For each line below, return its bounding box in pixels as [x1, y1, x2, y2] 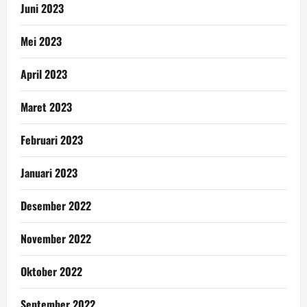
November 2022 [21, 230, 91, 247]
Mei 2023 [21, 32, 62, 49]
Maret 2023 [21, 98, 72, 115]
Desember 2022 [21, 197, 91, 214]
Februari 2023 [21, 131, 83, 148]
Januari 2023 [21, 164, 77, 181]
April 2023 [21, 65, 67, 82]
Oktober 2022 [21, 262, 82, 280]
